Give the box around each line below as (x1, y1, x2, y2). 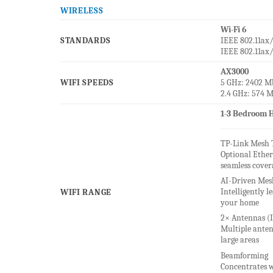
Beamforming (220, 250, 268, 261)
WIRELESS (60, 5, 104, 16)
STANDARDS (60, 35, 111, 46)
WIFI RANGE (60, 187, 112, 198)
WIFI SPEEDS (60, 77, 114, 88)
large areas (220, 235, 259, 246)
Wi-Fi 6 (220, 24, 247, 35)
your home (220, 197, 259, 208)
